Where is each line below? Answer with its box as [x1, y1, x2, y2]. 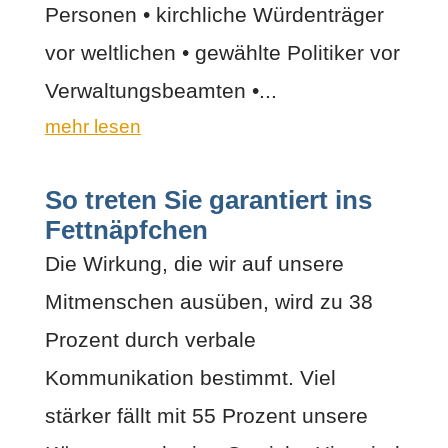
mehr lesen [44, 115, 141, 137]
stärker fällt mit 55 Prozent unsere [44, 403, 368, 427]
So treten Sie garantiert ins [44, 185, 372, 214]
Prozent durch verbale [44, 327, 256, 351]
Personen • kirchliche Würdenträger [44, 2, 384, 26]
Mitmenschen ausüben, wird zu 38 [44, 289, 373, 313]
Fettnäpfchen [44, 215, 208, 244]
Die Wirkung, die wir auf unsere [44, 251, 344, 275]
